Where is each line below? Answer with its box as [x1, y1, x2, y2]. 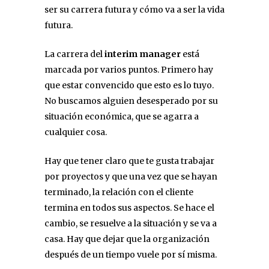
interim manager [104, 48, 181, 59]
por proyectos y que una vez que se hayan [44, 171, 217, 182]
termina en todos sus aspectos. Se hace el [44, 202, 214, 213]
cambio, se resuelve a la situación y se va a [44, 217, 217, 229]
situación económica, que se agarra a [44, 110, 199, 122]
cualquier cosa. [44, 126, 107, 138]
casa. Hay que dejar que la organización [44, 233, 210, 244]
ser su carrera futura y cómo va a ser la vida [44, 4, 225, 15]
